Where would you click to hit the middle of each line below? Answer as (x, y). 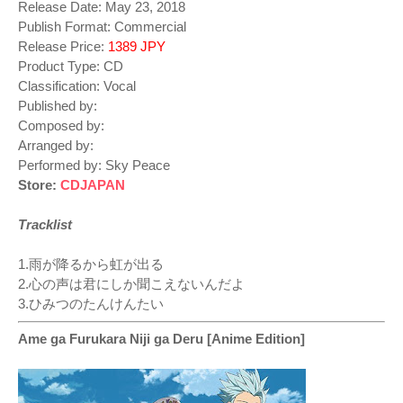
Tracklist (45, 225)
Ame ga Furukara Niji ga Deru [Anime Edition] (161, 339)
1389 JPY (137, 47)
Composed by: (65, 126)
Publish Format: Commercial (102, 27)
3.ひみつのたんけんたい (91, 304)
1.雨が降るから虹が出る (91, 264)
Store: (39, 185)
